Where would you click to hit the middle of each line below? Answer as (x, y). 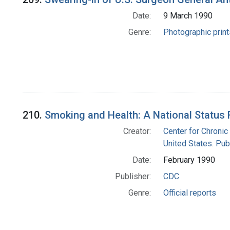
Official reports (189, 193)
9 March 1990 (188, 16)
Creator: (137, 131)
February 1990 (189, 160)
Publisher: (133, 177)
